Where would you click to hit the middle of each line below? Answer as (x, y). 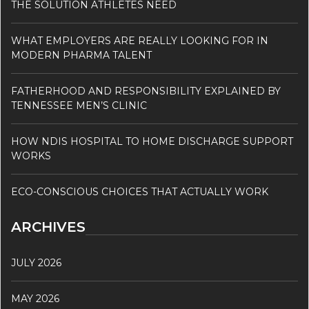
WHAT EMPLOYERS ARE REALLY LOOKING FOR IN (140, 40)
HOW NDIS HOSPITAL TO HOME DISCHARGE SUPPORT (152, 141)
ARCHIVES (48, 227)
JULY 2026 (36, 262)
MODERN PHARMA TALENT (81, 55)
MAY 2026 (35, 298)
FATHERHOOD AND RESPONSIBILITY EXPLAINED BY (146, 91)
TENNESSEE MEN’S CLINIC (79, 105)
